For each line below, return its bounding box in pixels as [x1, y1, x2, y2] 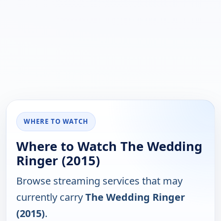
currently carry [16, 190, 85, 204]
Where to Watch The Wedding [16, 137, 202, 155]
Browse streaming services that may [16, 174, 183, 187]
